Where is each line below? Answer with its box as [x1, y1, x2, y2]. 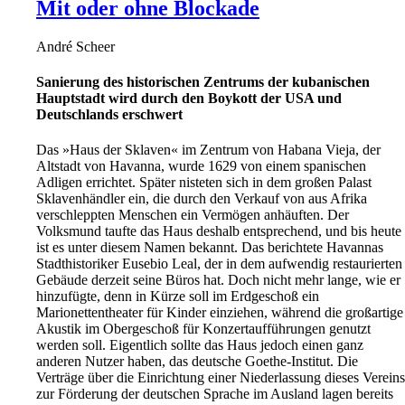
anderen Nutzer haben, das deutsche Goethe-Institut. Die [36, 353, 358, 370]
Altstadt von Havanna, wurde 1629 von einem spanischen [36, 158, 366, 174]
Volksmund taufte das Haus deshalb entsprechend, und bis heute [36, 223, 401, 240]
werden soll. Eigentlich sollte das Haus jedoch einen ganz [36, 337, 363, 353]
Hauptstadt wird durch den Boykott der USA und [36, 90, 342, 107]
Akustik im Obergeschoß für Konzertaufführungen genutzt [36, 321, 371, 337]
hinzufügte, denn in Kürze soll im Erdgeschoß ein [36, 288, 319, 305]
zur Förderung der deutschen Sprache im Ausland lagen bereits [36, 386, 393, 402]
